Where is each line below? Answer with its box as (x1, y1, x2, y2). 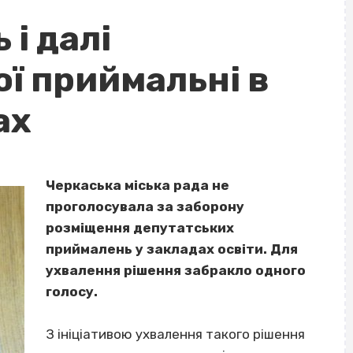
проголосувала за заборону (46, 199, 245, 215)
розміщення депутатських (46, 220, 235, 236)
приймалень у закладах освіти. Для (46, 241, 299, 258)
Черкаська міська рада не (46, 177, 230, 194)
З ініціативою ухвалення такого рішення (46, 326, 306, 343)
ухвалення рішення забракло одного (46, 262, 307, 279)
